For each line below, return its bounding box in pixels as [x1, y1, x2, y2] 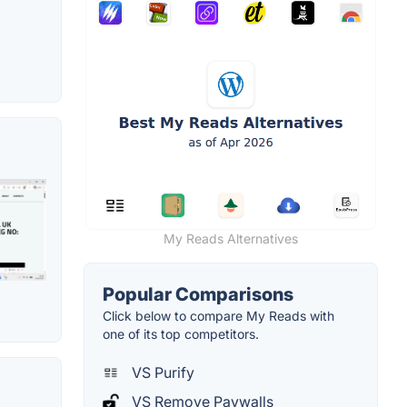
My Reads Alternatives [164, 230, 298, 246]
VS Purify [128, 362, 194, 382]
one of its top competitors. [103, 325, 259, 342]
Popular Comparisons [103, 283, 293, 305]
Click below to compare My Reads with [103, 307, 334, 323]
